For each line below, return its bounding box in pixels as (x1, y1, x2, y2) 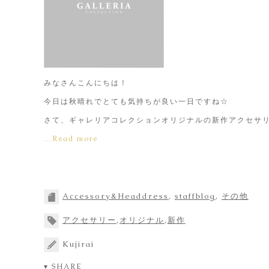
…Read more (43, 134, 98, 144)
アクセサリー (62, 214, 116, 225)
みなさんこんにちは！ (43, 78, 128, 88)
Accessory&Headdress (62, 190, 169, 201)
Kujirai (62, 238, 94, 249)
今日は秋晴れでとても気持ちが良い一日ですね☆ (43, 97, 229, 106)
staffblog (174, 190, 216, 201)
